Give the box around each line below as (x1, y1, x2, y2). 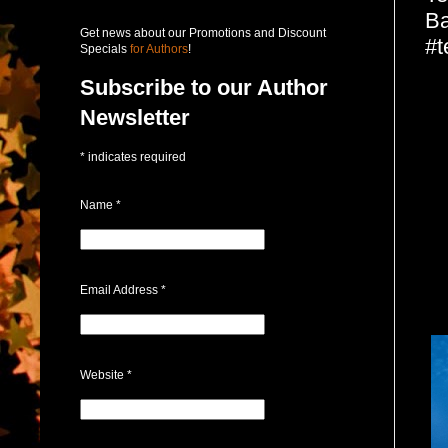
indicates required (85, 149, 186, 164)
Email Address (80, 282, 161, 297)
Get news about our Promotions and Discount (80, 25, 326, 40)
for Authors (127, 41, 188, 56)
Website (80, 367, 127, 382)
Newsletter (80, 104, 190, 130)
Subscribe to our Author (80, 74, 328, 100)
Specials (80, 41, 127, 56)
